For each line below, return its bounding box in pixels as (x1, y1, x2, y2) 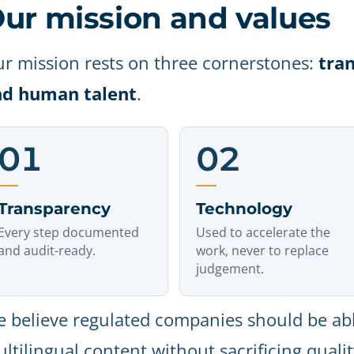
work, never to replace (196, 242, 330, 259)
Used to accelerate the (196, 224, 331, 241)
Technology (196, 199, 293, 218)
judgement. (196, 260, 265, 277)
